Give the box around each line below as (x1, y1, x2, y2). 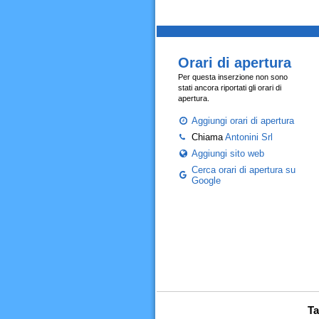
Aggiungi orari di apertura (191, 115, 294, 126)
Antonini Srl (224, 132, 273, 142)
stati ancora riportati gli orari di (177, 83, 281, 92)
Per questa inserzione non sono (177, 73, 288, 81)
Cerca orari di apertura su (191, 164, 296, 175)
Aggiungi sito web (191, 148, 264, 159)
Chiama (191, 132, 225, 142)
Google (191, 175, 221, 186)
